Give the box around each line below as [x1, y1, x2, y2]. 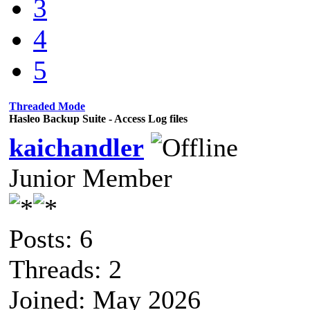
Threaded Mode [9, 100, 85, 112]
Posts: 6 [9, 224, 93, 253]
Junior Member [9, 163, 172, 192]
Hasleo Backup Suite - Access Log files [9, 112, 188, 125]
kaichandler [9, 132, 144, 162]
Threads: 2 [9, 254, 122, 284]
